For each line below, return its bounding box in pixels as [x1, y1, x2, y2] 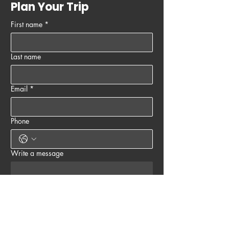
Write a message [11, 148, 63, 158]
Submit [70, 213, 94, 224]
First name [11, 19, 42, 29]
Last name [11, 51, 41, 61]
